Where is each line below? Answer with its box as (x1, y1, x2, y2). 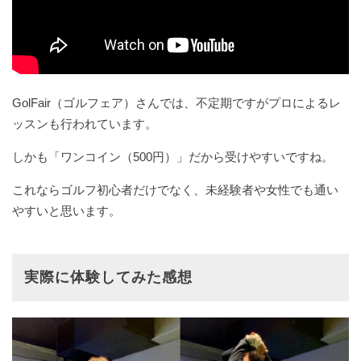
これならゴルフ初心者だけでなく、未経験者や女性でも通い (12, 182, 338, 197)
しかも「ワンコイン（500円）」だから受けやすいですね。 (12, 149, 334, 164)
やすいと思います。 (12, 203, 121, 218)
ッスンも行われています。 (12, 116, 157, 131)
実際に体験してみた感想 (24, 268, 193, 285)
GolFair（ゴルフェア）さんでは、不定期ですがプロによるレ (12, 95, 341, 110)
